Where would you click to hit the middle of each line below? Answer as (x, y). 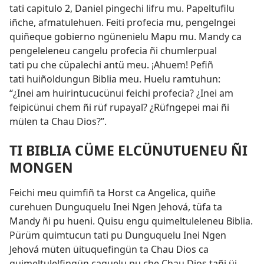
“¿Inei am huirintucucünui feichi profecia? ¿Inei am (121, 93)
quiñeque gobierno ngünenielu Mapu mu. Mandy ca (126, 37)
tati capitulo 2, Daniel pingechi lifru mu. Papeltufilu (122, 9)
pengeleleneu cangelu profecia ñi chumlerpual (113, 51)
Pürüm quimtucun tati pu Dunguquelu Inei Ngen (118, 235)
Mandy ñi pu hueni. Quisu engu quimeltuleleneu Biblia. (131, 221)
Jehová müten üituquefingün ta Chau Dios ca (109, 250)
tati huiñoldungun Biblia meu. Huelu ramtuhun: (115, 79)
